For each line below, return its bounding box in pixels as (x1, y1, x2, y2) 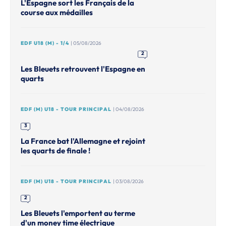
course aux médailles (21, 8, 93, 17)
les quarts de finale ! (21, 146, 90, 155)
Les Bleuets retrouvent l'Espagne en (21, 64, 145, 74)
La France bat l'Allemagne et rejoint (21, 136, 145, 146)
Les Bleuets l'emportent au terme (21, 208, 135, 218)
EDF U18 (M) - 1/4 (21, 40, 69, 46)
